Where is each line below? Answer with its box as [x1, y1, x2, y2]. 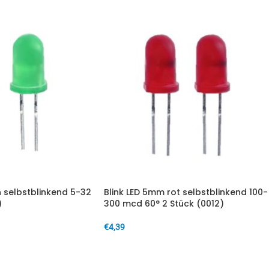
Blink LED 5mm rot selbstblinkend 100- [104, 186, 268, 198]
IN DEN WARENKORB [111, 241, 184, 250]
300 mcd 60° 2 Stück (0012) [104, 198, 224, 210]
